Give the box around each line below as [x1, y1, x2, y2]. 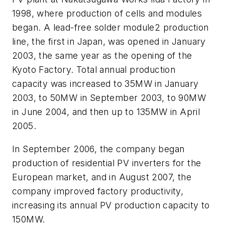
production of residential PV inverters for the [12, 157, 201, 168]
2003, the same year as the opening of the [12, 50, 192, 61]
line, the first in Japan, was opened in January [12, 36, 206, 47]
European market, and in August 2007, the [12, 171, 191, 182]
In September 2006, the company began [12, 143, 185, 154]
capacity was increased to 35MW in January [12, 78, 199, 89]
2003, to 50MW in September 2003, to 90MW [12, 92, 206, 103]
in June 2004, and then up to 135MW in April [12, 106, 200, 118]
